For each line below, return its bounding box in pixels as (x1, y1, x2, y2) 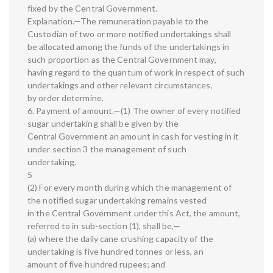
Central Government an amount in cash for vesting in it (27, 131, 239, 142)
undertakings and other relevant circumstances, (27, 80, 213, 91)
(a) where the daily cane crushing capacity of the (27, 233, 213, 244)
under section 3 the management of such (27, 144, 186, 155)
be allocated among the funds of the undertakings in (27, 41, 230, 52)
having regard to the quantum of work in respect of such (27, 67, 245, 78)
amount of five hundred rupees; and (27, 259, 166, 270)
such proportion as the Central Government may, (27, 54, 216, 65)
